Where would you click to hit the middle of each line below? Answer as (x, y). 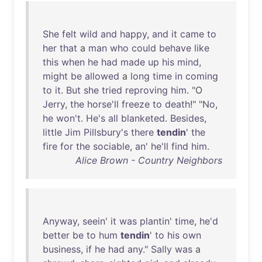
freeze (136, 104)
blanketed (143, 118)
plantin (155, 221)
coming (202, 76)
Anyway (60, 221)
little (52, 132)
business (62, 249)
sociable (111, 146)
